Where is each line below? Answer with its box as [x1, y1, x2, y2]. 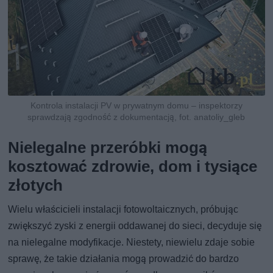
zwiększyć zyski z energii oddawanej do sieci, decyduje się [8, 220, 262, 232]
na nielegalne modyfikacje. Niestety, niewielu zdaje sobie [8, 236, 255, 249]
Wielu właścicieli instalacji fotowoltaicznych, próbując [8, 204, 239, 216]
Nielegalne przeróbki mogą [8, 138, 208, 157]
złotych [8, 176, 63, 195]
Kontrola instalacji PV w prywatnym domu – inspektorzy [30, 101, 243, 111]
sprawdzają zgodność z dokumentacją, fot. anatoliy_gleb [27, 112, 246, 122]
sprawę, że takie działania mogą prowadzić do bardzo [8, 253, 239, 265]
